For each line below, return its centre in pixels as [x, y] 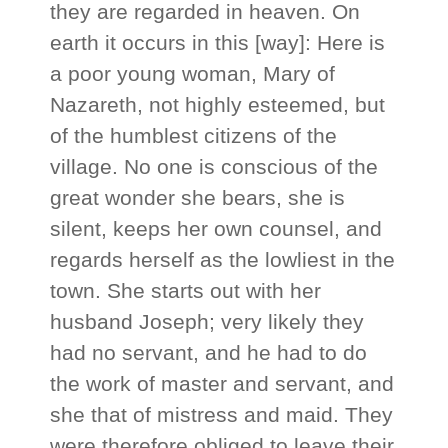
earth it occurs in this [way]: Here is [218, 43]
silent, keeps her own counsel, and [216, 229]
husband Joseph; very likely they [207, 322]
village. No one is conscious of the [214, 167]
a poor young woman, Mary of [193, 74]
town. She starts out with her [186, 291]
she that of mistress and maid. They [222, 415]
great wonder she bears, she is [198, 198]
